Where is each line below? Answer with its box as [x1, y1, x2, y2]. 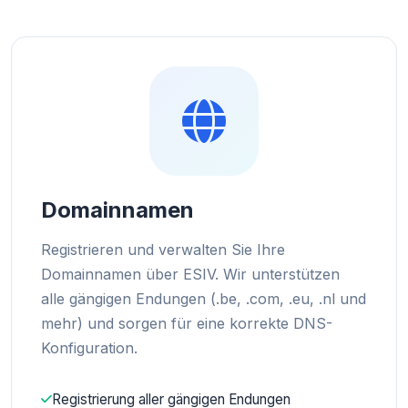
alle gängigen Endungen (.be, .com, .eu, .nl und [41, 289, 366, 308]
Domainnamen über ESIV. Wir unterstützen [41, 264, 340, 283]
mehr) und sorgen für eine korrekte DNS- [41, 313, 332, 332]
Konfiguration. [41, 338, 138, 357]
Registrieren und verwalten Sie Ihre [41, 240, 285, 259]
